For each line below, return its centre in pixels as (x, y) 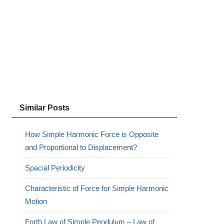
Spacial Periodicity (55, 168)
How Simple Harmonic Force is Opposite (91, 134)
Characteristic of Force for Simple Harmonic (96, 188)
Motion (36, 201)
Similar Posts (44, 108)
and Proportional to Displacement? (81, 147)
